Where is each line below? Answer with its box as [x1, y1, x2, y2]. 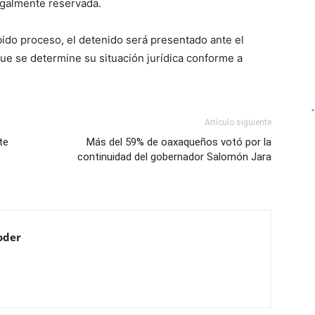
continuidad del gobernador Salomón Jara [77, 150, 271, 163]
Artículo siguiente [205, 117, 271, 127]
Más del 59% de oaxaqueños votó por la [86, 136, 271, 148]
